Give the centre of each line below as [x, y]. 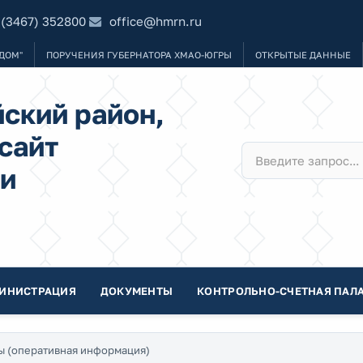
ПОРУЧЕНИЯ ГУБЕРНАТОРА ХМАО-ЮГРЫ [139, 55]
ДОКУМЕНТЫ [137, 291]
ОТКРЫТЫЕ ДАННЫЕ [303, 55]
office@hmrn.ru [156, 21]
